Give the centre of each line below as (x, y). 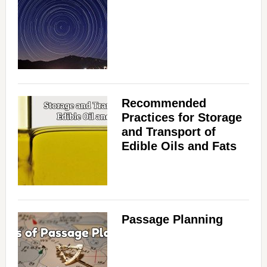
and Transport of (168, 132)
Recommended (164, 103)
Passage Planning (172, 219)
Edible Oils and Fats (179, 146)
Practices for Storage (181, 117)
